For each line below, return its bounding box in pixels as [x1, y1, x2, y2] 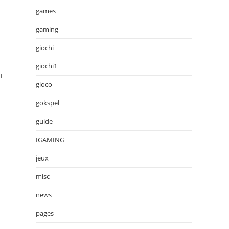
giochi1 [36, 61, 57, 71]
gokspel [36, 98, 59, 107]
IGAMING [36, 134, 64, 144]
